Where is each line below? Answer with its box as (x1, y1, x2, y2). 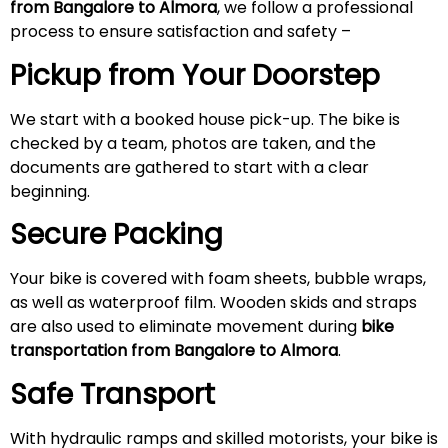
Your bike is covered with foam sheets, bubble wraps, (10, 267, 426, 291)
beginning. (10, 179, 90, 203)
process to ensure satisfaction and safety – (10, 20, 355, 44)
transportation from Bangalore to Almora (10, 339, 338, 363)
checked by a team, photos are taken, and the (10, 131, 376, 155)
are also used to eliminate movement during (10, 315, 361, 339)
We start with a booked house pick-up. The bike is (10, 107, 400, 131)
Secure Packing (10, 215, 223, 255)
